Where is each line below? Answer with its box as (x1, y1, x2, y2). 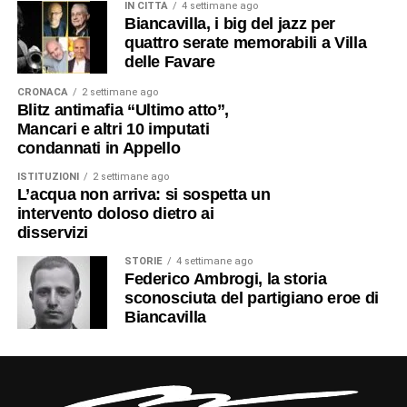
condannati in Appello (16, 139, 181, 158)
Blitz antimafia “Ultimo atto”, (16, 101, 230, 120)
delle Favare (124, 53, 215, 72)
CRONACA (16, 86, 68, 99)
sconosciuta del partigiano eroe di (124, 289, 379, 308)
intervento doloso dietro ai (16, 204, 214, 223)
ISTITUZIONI (16, 171, 79, 184)
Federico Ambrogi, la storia (124, 270, 327, 289)
